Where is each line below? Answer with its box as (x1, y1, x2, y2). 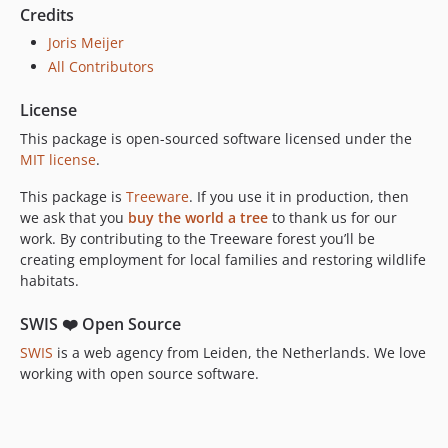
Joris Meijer (48, 33, 124, 52)
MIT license (20, 149, 96, 169)
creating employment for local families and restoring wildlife (20, 249, 426, 269)
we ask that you (20, 207, 128, 227)
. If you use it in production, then (189, 186, 409, 206)
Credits (20, 4, 74, 26)
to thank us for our (268, 207, 397, 227)
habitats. (20, 270, 79, 290)
